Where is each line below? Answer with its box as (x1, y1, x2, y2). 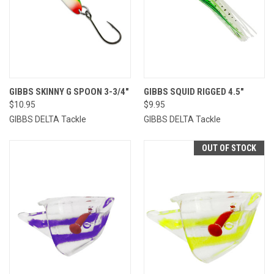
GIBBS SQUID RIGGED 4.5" (143, 86, 244, 97)
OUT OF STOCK (202, 143, 256, 153)
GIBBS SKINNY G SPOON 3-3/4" (9, 86, 129, 97)
